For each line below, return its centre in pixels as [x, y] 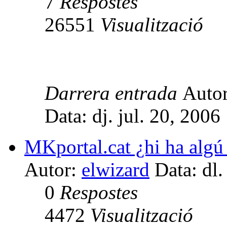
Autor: [53, 169]
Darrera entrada [113, 93]
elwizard [116, 169]
